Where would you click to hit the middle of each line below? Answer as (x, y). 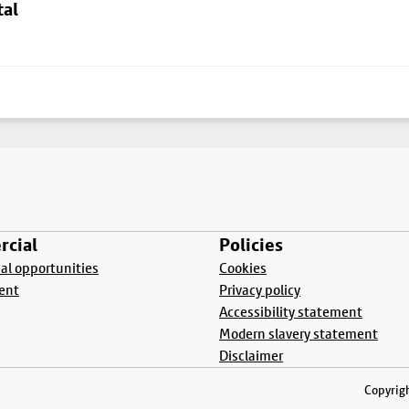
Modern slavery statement (299, 334)
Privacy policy (260, 290)
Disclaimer (251, 356)
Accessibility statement (291, 312)
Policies (251, 245)
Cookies (243, 268)
